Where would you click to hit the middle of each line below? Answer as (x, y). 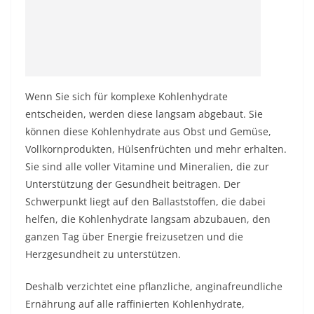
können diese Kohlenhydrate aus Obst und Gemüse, (148, 131)
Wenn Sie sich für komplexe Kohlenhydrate (127, 96)
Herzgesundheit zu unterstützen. (103, 254)
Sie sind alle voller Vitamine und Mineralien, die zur (147, 166)
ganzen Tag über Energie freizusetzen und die (134, 237)
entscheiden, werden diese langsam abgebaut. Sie (144, 114)
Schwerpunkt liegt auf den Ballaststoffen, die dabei (145, 202)
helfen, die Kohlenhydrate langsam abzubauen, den (148, 219)
